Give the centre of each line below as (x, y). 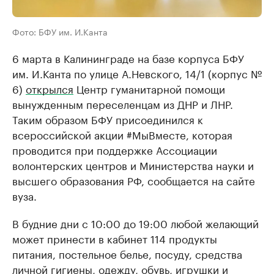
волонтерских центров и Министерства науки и (133, 165)
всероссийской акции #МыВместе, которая (122, 134)
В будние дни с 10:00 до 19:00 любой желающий (135, 223)
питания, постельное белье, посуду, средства (127, 253)
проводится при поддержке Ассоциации (115, 149)
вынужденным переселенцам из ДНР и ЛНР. (123, 103)
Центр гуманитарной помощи (149, 88)
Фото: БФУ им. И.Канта (60, 31)
